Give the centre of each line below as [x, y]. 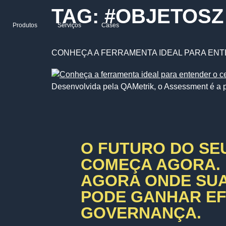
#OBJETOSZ [164, 16]
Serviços [69, 25]
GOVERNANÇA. [141, 213]
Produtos [25, 25]
